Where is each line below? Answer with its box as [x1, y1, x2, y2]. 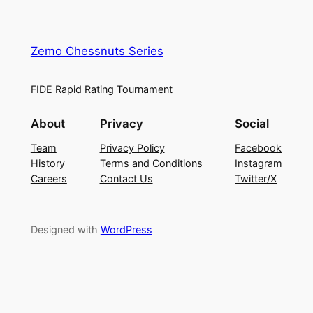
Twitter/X [235, 173, 277, 185]
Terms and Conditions [99, 157, 203, 170]
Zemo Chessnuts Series [30, 43, 163, 58]
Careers [30, 173, 67, 185]
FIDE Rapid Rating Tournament [30, 83, 173, 96]
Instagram [235, 157, 283, 170]
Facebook [235, 142, 282, 154]
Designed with [30, 223, 101, 235]
